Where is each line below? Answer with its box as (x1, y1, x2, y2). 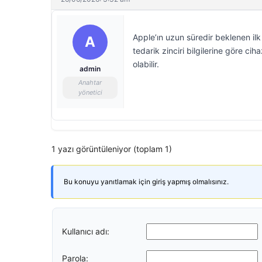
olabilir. (133, 59, 159, 69)
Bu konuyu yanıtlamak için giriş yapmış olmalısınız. (64, 177, 229, 186)
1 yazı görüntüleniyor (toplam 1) (51, 144, 172, 154)
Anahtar (78, 78, 102, 87)
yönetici (78, 88, 102, 96)
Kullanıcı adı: (62, 226, 109, 236)
